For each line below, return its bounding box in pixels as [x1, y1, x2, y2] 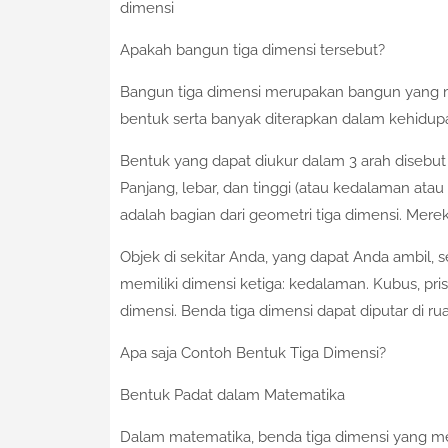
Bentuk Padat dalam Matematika [119, 386, 345, 405]
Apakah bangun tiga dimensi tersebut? [119, 41, 385, 60]
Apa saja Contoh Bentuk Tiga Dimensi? [119, 344, 386, 363]
